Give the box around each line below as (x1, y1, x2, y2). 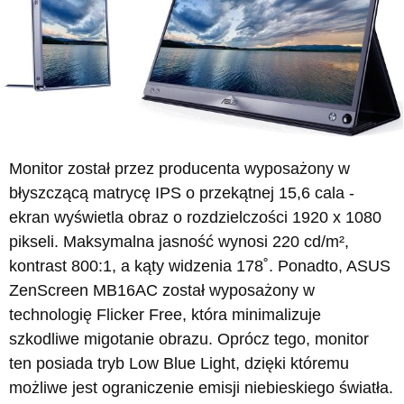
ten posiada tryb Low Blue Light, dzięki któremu (9, 354, 349, 373)
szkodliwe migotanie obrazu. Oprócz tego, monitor (9, 330, 369, 349)
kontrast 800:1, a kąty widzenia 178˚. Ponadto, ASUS (9, 257, 390, 276)
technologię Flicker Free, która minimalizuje (9, 306, 321, 325)
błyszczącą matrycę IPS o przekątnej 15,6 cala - (9, 184, 354, 203)
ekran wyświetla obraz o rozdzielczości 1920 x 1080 (9, 208, 381, 227)
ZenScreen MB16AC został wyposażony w (9, 281, 315, 300)
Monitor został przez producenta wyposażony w (9, 160, 350, 179)
